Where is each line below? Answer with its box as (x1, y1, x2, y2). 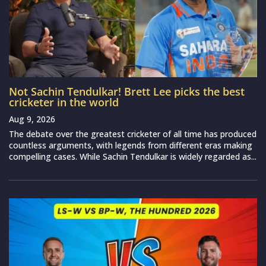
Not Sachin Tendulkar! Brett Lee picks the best (9, 84, 245, 99)
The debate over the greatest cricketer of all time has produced (9, 128, 256, 140)
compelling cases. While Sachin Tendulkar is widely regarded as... (9, 151, 256, 163)
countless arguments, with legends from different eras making (9, 140, 252, 151)
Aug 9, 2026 (9, 113, 55, 125)
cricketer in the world (9, 95, 119, 110)
